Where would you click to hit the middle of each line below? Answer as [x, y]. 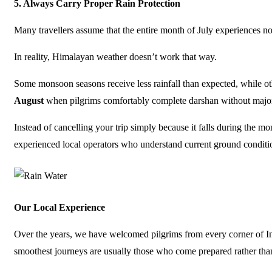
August [30, 100]
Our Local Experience [59, 207]
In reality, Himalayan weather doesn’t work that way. [115, 57]
